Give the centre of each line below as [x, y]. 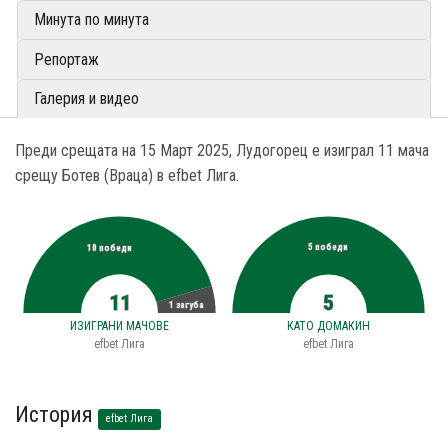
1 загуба [186, 304]
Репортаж [66, 59]
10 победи [110, 247]
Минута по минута [91, 20]
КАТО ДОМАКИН [328, 325]
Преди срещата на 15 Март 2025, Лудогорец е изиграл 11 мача [222, 151]
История [56, 414]
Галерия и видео [86, 98]
